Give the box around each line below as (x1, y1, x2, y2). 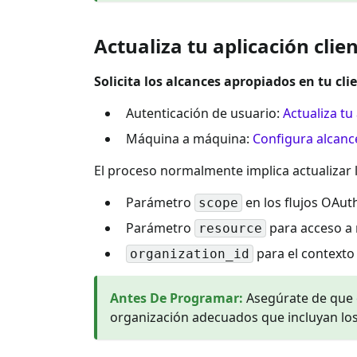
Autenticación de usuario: (126, 104, 283, 122)
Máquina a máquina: (126, 129, 253, 147)
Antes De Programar (110, 288, 239, 307)
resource (198, 221, 262, 237)
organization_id (130, 246, 249, 262)
